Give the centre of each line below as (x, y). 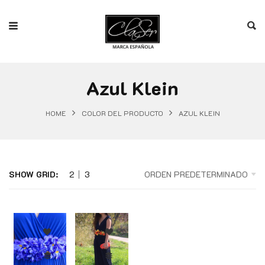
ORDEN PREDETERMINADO (196, 174)
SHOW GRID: (33, 174)
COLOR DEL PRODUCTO (122, 113)
